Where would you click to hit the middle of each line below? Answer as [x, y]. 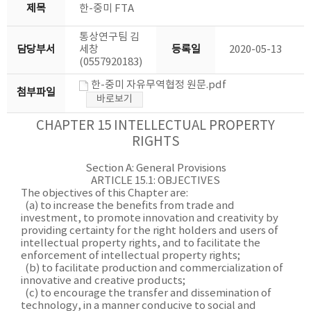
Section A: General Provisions [155, 168]
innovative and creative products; [103, 281]
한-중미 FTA [107, 9]
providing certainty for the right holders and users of [150, 231]
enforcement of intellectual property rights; [131, 256]
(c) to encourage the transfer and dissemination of [146, 293]
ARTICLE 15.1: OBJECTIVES [155, 181]
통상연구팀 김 [109, 37]
